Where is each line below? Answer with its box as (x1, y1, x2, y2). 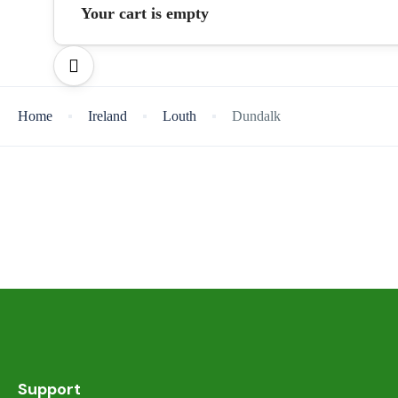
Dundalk (232, 108, 281, 123)
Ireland (88, 108, 127, 123)
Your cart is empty (81, 4, 209, 22)
